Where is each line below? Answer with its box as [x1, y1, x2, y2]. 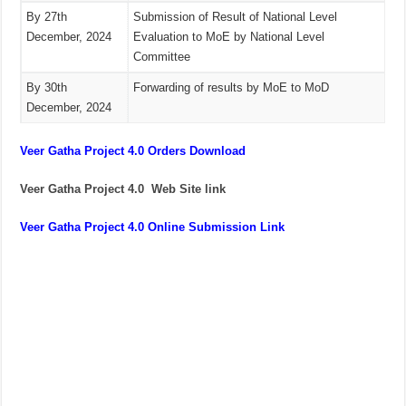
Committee [133, 50, 191, 64]
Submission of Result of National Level [133, 10, 338, 24]
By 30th [26, 81, 68, 95]
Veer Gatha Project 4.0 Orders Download [20, 143, 246, 158]
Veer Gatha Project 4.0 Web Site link [20, 181, 227, 196]
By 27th [26, 10, 68, 24]
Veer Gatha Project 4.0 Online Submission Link [20, 219, 285, 234]
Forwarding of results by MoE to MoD [133, 81, 330, 95]
